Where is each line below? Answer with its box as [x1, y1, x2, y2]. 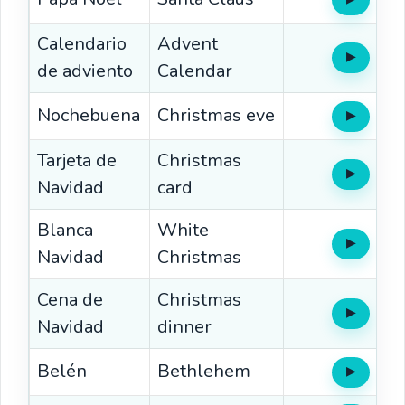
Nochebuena [37, 103, 140, 128]
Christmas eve [157, 103, 275, 128]
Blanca [37, 218, 93, 243]
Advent [157, 32, 218, 57]
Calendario [37, 32, 127, 57]
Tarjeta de [37, 148, 117, 174]
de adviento [37, 59, 133, 84]
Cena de [37, 287, 103, 313]
